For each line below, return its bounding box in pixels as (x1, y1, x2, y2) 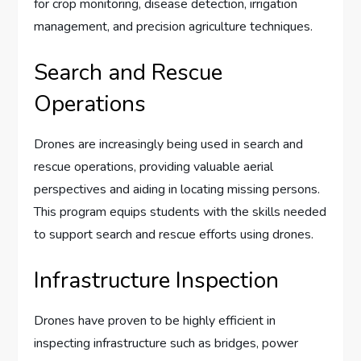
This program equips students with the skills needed (34, 203, 327, 222)
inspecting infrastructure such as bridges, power (34, 334, 299, 353)
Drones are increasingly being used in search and (34, 135, 304, 154)
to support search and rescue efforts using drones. (34, 226, 314, 244)
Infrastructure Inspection (34, 265, 280, 297)
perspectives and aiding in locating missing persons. (34, 180, 321, 199)
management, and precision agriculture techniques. (34, 18, 313, 36)
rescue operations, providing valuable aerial (34, 158, 274, 176)
